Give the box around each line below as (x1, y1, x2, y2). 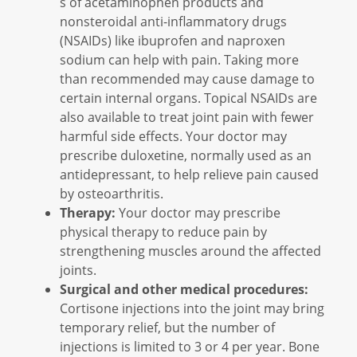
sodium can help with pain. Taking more (60, 50, 299, 68)
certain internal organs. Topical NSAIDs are (60, 88, 317, 106)
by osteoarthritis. (60, 184, 163, 202)
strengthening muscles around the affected (60, 241, 321, 259)
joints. (60, 261, 96, 278)
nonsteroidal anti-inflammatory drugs (60, 12, 287, 29)
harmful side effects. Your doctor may (60, 127, 287, 144)
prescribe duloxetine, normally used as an (60, 146, 312, 163)
